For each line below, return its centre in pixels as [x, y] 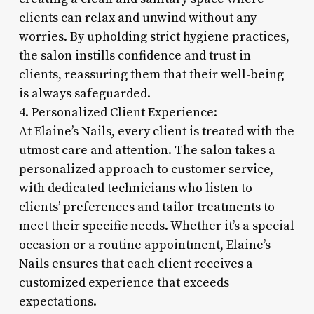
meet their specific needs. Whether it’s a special [156, 226]
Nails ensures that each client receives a [136, 264]
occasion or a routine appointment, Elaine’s [144, 245]
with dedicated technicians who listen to [135, 188]
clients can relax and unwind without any [137, 18]
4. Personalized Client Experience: [118, 112]
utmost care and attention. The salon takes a [147, 150]
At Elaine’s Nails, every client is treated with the [156, 131]
